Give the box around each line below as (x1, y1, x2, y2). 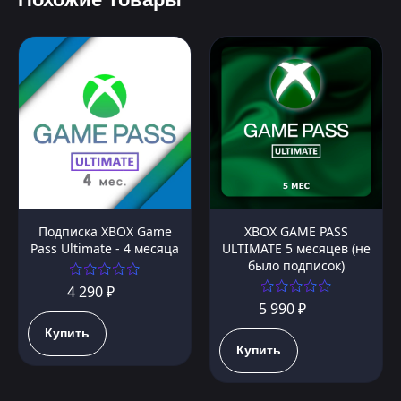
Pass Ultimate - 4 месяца (30, 240, 179, 258)
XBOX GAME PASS (244, 223, 348, 241)
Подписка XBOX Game (38, 223, 172, 241)
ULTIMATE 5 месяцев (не (222, 240, 371, 258)
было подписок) (248, 257, 345, 275)
